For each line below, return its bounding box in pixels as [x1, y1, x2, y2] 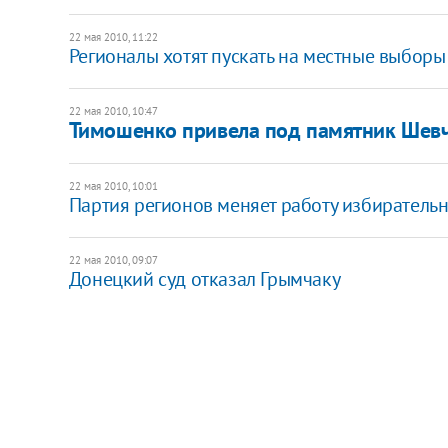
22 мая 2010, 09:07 [68, 252, 158, 267]
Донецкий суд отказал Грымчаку [68, 265, 341, 292]
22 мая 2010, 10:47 [68, 103, 158, 118]
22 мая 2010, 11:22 [68, 29, 158, 44]
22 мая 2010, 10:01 [68, 178, 158, 193]
